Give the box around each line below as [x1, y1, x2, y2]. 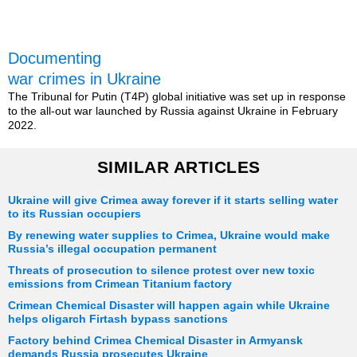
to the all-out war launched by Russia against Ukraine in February [8, 104, 338, 118]
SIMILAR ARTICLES [96, 158, 261, 177]
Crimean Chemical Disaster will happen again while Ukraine [8, 300, 330, 312]
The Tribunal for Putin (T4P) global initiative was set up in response [8, 90, 346, 104]
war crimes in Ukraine [8, 70, 161, 88]
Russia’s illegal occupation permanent [8, 243, 217, 256]
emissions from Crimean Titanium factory [8, 278, 232, 291]
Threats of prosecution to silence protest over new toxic [8, 265, 315, 277]
